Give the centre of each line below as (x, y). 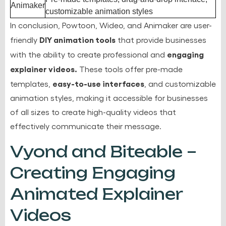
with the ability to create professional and (89, 54)
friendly (25, 39)
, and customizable (180, 83)
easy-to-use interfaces (98, 83)
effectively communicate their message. (86, 126)
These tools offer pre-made (130, 69)
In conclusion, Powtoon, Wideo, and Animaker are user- (111, 25)
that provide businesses (161, 39)
